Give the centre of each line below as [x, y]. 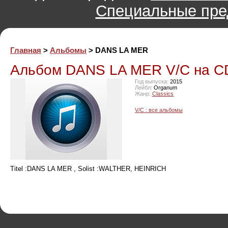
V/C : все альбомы [159, 110]
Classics [163, 93]
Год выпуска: [152, 81]
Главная [26, 50]
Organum [165, 87]
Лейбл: [144, 87]
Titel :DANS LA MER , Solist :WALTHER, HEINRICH [88, 168]
